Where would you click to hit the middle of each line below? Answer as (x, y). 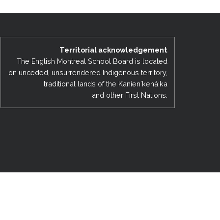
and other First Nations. (129, 95)
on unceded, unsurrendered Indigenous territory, (88, 72)
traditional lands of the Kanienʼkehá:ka (105, 83)
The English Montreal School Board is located (92, 61)
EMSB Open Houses (107, 10)
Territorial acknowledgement (113, 50)
